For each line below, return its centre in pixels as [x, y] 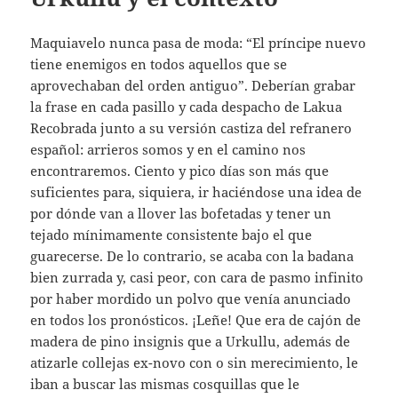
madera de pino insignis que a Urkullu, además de [191, 341]
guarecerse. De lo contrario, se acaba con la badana [192, 255]
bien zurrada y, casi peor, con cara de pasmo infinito [197, 277]
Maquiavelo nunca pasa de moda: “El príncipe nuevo [199, 42]
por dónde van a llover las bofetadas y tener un [181, 213]
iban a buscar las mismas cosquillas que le [165, 383]
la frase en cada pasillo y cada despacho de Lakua [187, 106]
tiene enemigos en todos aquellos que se [159, 64]
